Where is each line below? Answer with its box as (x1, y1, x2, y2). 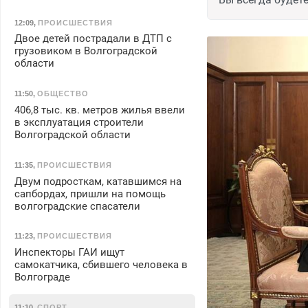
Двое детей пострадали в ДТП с (14, 32, 172, 45)
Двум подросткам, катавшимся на (14, 175, 181, 188)
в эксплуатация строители (14, 115, 144, 129)
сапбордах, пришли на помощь (14, 187, 166, 200)
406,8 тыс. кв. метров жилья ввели (14, 103, 185, 116)
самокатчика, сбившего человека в (14, 258, 188, 272)
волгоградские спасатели (14, 199, 140, 212)
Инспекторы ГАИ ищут (14, 246, 124, 259)
